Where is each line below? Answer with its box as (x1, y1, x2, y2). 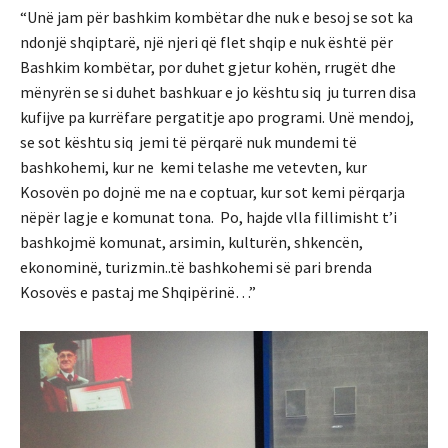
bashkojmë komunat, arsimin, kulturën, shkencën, (20, 232, 363, 253)
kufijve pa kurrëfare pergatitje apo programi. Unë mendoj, (20, 107, 414, 128)
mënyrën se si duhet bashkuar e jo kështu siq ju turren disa (20, 82, 416, 103)
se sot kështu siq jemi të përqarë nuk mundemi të (20, 132, 357, 153)
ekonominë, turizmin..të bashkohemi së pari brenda (20, 257, 372, 278)
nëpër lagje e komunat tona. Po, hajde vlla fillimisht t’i (20, 207, 397, 228)
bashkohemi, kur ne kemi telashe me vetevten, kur (20, 157, 367, 178)
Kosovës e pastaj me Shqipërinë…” (20, 282, 256, 303)
